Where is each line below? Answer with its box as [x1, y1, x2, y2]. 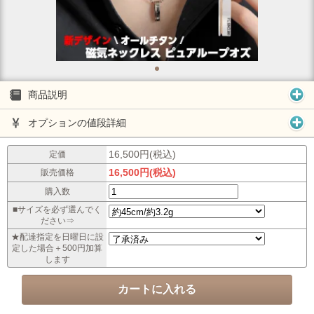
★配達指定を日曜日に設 [11, 232, 104, 242]
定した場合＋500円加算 [12, 243, 102, 253]
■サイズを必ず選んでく [13, 205, 102, 214]
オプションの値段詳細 [28, 117, 126, 128]
